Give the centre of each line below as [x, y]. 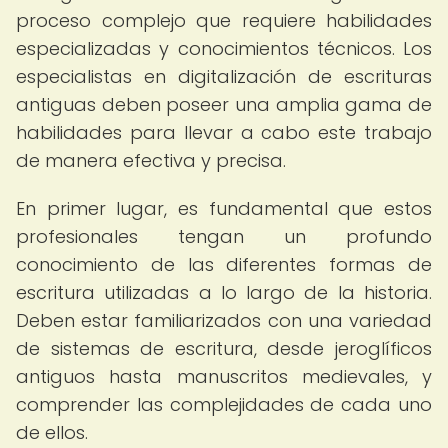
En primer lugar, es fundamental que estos [224, 208]
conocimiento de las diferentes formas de [224, 264]
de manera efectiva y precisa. [151, 160]
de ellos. [52, 432]
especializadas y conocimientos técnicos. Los [224, 48]
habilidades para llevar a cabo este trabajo [224, 132]
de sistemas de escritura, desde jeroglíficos [224, 348]
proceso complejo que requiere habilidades [224, 20]
